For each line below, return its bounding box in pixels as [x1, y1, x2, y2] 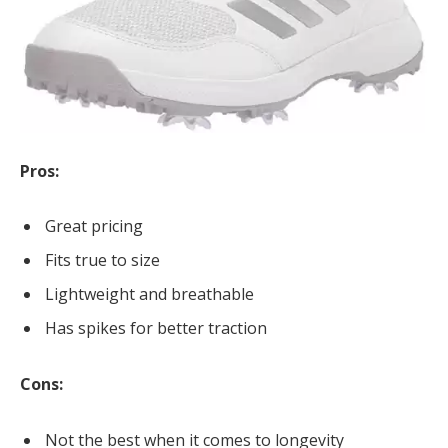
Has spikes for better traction [45, 317, 267, 340]
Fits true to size [45, 249, 160, 272]
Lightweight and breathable [45, 283, 254, 306]
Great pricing [45, 215, 143, 238]
